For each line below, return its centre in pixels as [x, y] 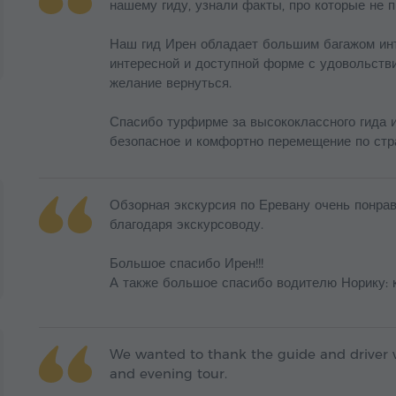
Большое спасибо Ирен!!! [187, 263]
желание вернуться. [171, 83]
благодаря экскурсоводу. [187, 225]
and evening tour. [168, 374]
